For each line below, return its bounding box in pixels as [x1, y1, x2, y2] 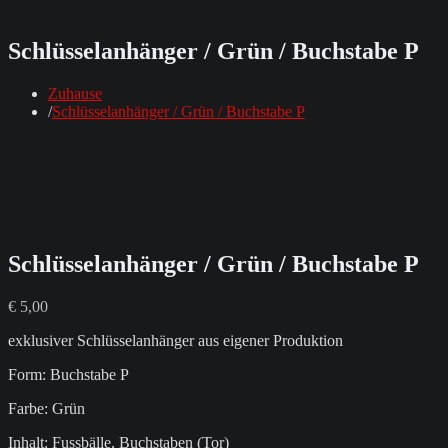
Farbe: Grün [8, 399, 85, 417]
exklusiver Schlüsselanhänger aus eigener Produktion [8, 331, 343, 349]
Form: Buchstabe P [8, 365, 129, 383]
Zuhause [48, 84, 102, 102]
